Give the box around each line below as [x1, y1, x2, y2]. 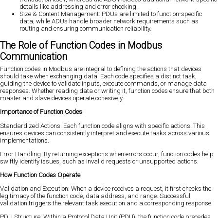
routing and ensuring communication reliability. [19, 24, 151, 32]
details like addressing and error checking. [19, 2, 138, 10]
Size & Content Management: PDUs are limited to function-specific [19, 10, 202, 18]
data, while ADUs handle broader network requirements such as [19, 17, 199, 25]
